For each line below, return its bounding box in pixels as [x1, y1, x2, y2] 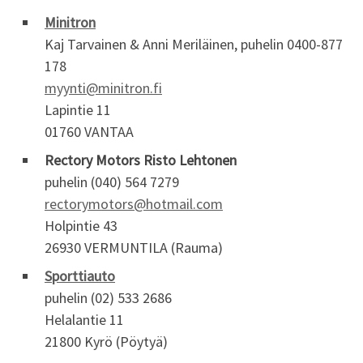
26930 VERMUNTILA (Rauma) [45, 238, 223, 258]
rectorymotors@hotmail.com [45, 194, 223, 214]
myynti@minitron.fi [45, 79, 162, 98]
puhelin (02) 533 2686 [45, 288, 172, 308]
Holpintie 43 [45, 216, 117, 236]
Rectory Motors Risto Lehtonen [45, 151, 237, 170]
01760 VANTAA [45, 122, 134, 142]
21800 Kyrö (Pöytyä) [45, 332, 168, 352]
